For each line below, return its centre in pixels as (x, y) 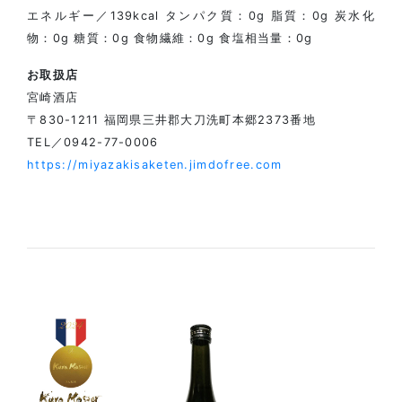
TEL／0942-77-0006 (93, 142)
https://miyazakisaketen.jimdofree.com (155, 164)
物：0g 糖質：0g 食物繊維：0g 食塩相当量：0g (170, 38)
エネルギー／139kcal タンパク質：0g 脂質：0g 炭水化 (201, 15)
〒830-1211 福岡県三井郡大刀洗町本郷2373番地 (171, 119)
